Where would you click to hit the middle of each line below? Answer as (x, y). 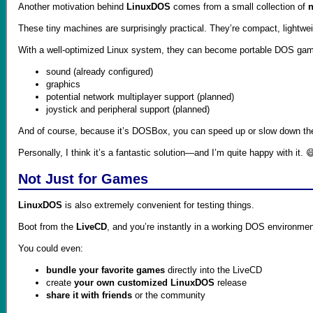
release (231, 282)
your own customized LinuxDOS (144, 282)
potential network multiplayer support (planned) (140, 97)
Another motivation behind (72, 7)
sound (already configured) (100, 72)
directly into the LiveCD (213, 270)
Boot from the (47, 226)
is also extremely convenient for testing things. (158, 205)
